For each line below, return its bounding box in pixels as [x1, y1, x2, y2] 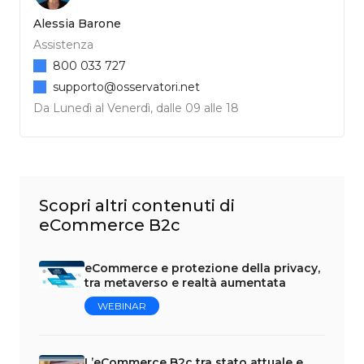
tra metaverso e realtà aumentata [84, 275, 286, 290]
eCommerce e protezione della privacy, [84, 260, 320, 275]
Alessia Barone [33, 15, 121, 31]
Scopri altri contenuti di [39, 195, 235, 215]
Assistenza [33, 37, 93, 52]
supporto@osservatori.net [53, 79, 200, 94]
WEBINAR [97, 299, 146, 312]
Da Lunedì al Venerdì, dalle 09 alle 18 [33, 100, 239, 115]
